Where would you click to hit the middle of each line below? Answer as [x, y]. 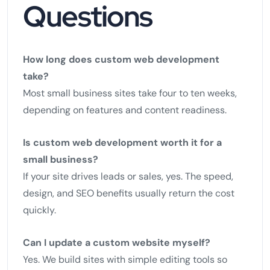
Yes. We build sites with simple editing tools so [125, 259]
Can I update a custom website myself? [117, 242]
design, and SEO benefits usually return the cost [129, 193]
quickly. [39, 210]
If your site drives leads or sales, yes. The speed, [128, 176]
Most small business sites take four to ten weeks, [130, 93]
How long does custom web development [121, 59]
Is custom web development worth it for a [122, 142]
